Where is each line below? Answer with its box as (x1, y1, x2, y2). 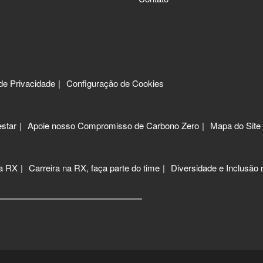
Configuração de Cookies (66, 77, 164, 90)
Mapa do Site (210, 119, 261, 132)
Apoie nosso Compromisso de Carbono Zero (28, 119, 199, 132)
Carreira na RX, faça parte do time (29, 161, 160, 174)
